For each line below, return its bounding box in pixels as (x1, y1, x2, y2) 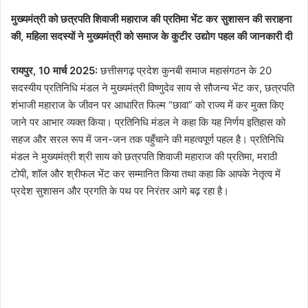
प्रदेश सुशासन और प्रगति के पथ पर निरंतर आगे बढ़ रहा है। (11, 184, 229, 198)
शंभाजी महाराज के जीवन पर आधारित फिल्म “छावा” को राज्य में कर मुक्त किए (11, 98, 284, 112)
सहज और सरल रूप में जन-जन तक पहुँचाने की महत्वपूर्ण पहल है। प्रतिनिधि (11, 133, 284, 146)
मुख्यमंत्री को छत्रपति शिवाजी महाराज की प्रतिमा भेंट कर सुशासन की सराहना (11, 12, 291, 26)
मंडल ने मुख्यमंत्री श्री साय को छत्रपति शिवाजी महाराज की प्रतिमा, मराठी (11, 150, 277, 164)
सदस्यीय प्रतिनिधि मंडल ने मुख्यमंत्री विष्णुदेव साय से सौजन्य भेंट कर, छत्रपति (11, 81, 294, 95)
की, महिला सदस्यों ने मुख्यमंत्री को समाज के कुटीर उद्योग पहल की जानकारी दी (11, 30, 292, 43)
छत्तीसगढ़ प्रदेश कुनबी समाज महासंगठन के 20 (98, 64, 272, 78)
